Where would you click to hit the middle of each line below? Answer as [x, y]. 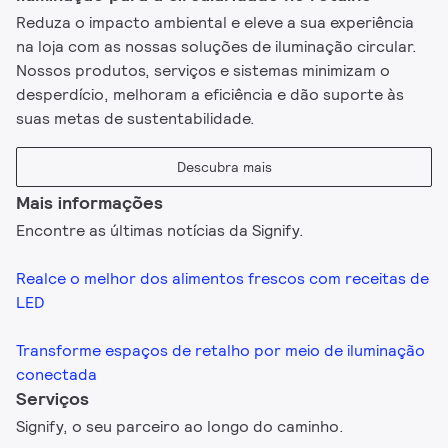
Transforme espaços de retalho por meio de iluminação [221, 351]
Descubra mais [224, 167]
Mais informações [90, 203]
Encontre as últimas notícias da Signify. [160, 231]
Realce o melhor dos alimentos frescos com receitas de [223, 279]
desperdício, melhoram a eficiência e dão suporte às [210, 95]
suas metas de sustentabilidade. [135, 119]
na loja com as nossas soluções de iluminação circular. [216, 47]
